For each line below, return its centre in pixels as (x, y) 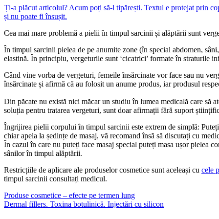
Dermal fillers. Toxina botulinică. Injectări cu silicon (84, 204)
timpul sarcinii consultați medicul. (55, 179)
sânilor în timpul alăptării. (43, 153)
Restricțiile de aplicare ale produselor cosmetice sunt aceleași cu (103, 170)
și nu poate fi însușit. (35, 17)
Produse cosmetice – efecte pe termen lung (69, 196)
